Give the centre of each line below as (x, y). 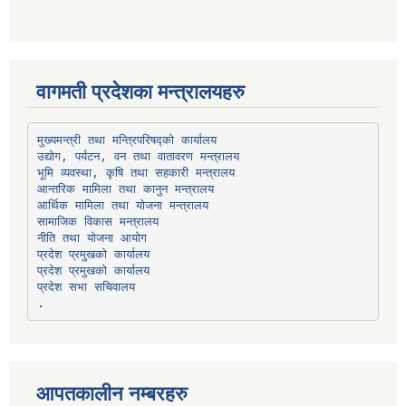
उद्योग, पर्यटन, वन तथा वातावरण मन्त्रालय (138, 156)
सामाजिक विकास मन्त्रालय (97, 221)
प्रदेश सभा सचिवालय (86, 286)
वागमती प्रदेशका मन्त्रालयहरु (140, 92)
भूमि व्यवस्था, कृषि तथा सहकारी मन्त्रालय (135, 172)
